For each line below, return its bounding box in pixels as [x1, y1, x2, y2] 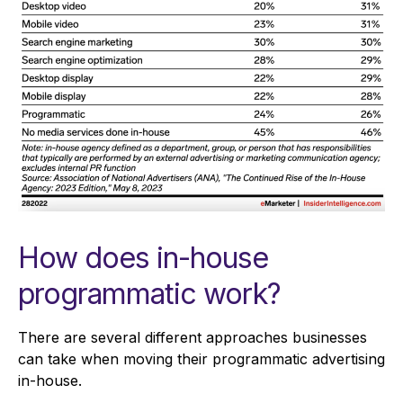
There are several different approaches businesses [18, 328, 367, 347]
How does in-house [18, 240, 268, 276]
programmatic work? [18, 276, 281, 312]
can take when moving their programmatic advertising [18, 350, 385, 369]
